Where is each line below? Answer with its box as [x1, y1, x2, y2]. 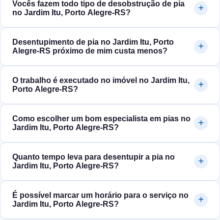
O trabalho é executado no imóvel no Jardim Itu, [12, 76, 190, 85]
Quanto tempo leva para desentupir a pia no [12, 153, 175, 162]
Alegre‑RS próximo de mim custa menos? [12, 47, 167, 55]
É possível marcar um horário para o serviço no [12, 191, 189, 200]
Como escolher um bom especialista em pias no [12, 114, 191, 123]
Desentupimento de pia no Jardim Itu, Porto [12, 38, 174, 47]
